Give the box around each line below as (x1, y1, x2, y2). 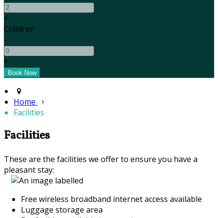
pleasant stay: (4, 164, 54, 175)
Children (4, 23, 35, 35)
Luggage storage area (21, 204, 103, 215)
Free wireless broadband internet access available (21, 193, 202, 204)
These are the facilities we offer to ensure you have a (4, 153, 198, 164)
